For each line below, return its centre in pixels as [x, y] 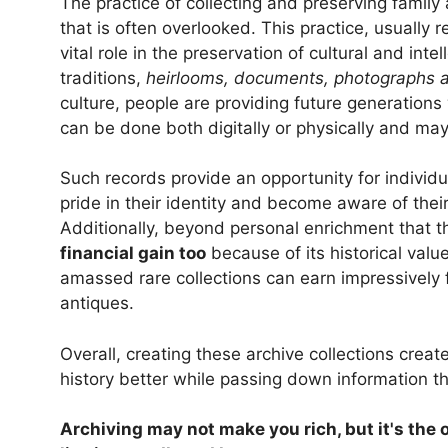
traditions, [103, 77]
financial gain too [133, 253]
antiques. [97, 303]
